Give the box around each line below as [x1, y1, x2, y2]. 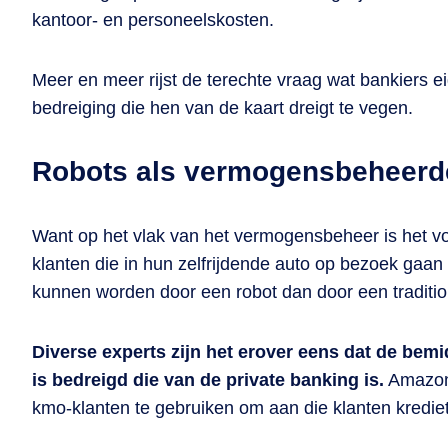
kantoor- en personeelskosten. [32, 10, 274, 30]
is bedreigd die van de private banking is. [32, 370, 384, 390]
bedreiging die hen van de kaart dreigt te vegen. [32, 98, 413, 118]
